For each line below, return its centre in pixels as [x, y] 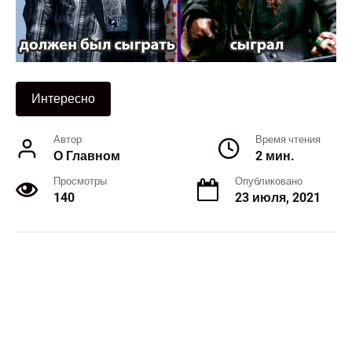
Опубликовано [269, 181]
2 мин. [275, 156]
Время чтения [288, 140]
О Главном [87, 156]
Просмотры [80, 181]
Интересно [63, 99]
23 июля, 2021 [278, 198]
